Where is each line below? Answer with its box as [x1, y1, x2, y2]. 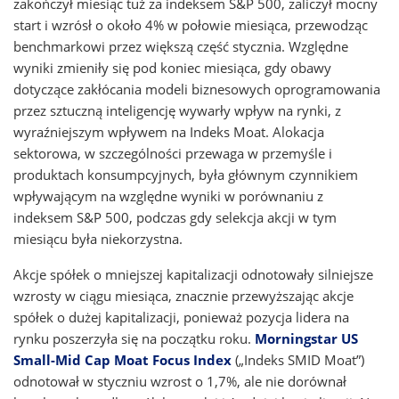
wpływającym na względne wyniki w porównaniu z [13, 187, 323, 205]
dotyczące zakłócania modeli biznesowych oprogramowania [13, 80, 380, 98]
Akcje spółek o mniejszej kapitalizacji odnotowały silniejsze [13, 265, 373, 283]
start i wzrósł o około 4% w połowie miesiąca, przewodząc [13, 16, 368, 34]
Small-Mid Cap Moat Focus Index [13, 351, 232, 369]
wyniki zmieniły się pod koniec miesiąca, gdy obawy [13, 59, 331, 77]
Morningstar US [255, 330, 358, 347]
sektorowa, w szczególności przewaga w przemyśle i [13, 144, 332, 162]
